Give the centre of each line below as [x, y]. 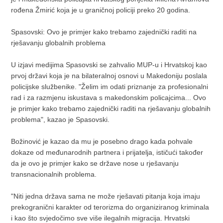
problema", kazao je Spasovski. [60, 119]
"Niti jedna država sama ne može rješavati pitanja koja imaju [106, 196]
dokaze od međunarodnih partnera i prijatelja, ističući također [107, 152]
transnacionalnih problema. [54, 174]
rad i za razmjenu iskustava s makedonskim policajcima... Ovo [109, 97]
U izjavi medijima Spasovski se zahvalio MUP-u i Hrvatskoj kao [109, 64]
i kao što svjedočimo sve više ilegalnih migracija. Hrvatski [101, 218]
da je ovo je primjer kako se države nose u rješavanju [95, 163]
